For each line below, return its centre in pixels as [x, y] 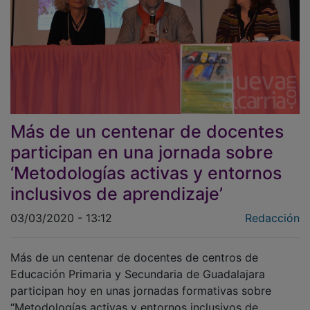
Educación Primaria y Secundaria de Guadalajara [138, 264]
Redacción [272, 208]
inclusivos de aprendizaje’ [117, 184]
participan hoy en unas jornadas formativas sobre [141, 281]
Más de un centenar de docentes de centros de [134, 247]
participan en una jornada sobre [142, 142]
